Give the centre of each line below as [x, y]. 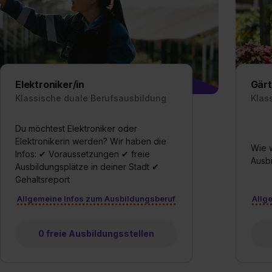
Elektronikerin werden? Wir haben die [91, 141]
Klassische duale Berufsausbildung [91, 98]
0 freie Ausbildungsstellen [96, 233]
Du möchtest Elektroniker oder [76, 128]
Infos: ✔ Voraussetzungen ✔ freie [83, 154]
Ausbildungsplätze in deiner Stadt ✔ [87, 167]
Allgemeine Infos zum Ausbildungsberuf [96, 199]
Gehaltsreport [42, 179]
